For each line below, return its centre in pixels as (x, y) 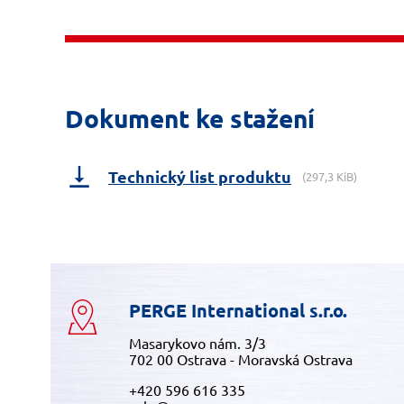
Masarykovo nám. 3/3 (197, 343)
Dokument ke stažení (190, 118)
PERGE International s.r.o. (238, 310)
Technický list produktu (200, 176)
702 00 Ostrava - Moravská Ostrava (241, 359)
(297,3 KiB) (330, 176)
